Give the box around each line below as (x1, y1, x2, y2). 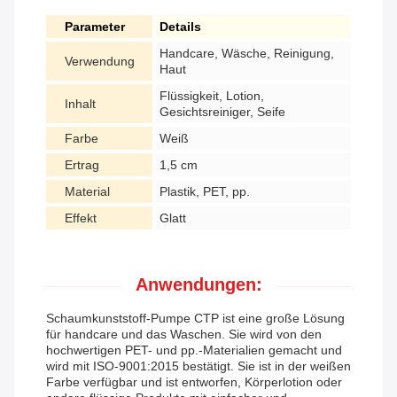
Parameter (65, 19, 125, 35)
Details (160, 19, 201, 35)
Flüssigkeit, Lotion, (160, 89, 264, 104)
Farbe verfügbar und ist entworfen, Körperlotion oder (46, 375, 342, 390)
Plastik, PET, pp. (160, 184, 250, 199)
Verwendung (65, 54, 135, 69)
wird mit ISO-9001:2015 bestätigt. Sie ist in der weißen (46, 359, 351, 374)
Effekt (65, 211, 97, 226)
